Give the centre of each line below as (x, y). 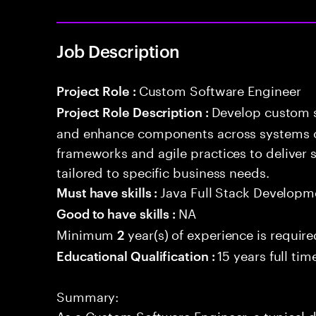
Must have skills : (109, 192)
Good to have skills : (118, 213)
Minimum (87, 233)
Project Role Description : (134, 111)
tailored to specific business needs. (163, 171)
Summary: (88, 295)
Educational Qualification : (137, 255)
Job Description (118, 51)
